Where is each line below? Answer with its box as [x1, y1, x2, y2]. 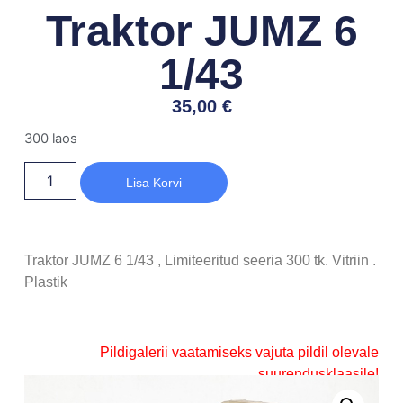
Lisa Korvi [125, 175, 182, 190]
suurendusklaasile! [258, 365, 380, 381]
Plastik [23, 273, 67, 290]
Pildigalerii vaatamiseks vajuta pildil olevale [100, 344, 380, 360]
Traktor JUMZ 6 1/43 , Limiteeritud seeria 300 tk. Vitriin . [23, 252, 376, 268]
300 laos [23, 130, 77, 148]
